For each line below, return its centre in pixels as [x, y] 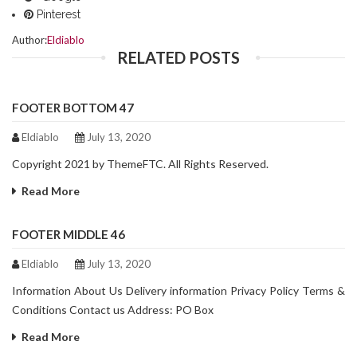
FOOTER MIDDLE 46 [69, 235]
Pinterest [57, 15]
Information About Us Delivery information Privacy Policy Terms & [178, 291]
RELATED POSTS [178, 58]
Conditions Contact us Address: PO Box [113, 310]
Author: [29, 40]
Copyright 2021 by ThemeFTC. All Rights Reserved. [140, 164]
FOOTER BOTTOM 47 [73, 108]
